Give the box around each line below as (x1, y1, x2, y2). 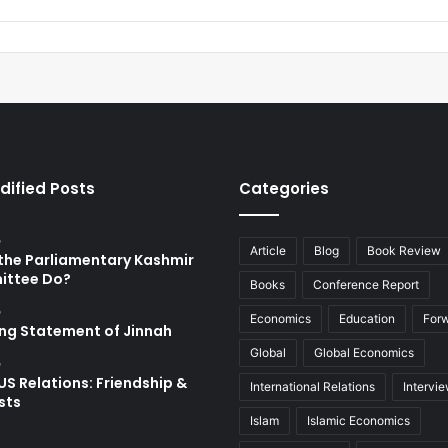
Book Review (367, 242, 441, 258)
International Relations (250, 378, 375, 394)
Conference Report (313, 276, 419, 292)
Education (339, 310, 395, 326)
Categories (239, 177, 329, 199)
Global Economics (314, 344, 414, 360)
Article (250, 242, 286, 258)
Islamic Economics (307, 412, 410, 428)
